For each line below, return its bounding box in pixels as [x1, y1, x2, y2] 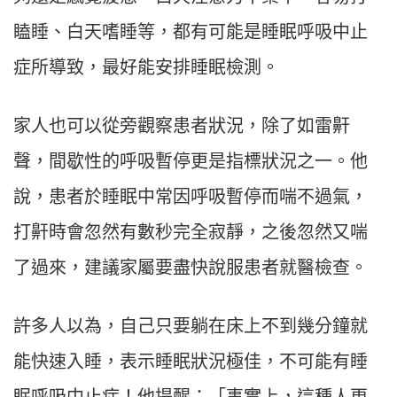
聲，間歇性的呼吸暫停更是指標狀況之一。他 [13, 152, 368, 172]
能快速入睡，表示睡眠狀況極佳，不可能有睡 [13, 352, 368, 372]
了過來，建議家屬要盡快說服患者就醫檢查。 [13, 258, 368, 278]
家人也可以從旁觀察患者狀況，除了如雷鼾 [13, 116, 350, 136]
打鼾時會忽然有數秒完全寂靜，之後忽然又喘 [13, 222, 368, 243]
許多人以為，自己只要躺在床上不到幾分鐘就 [13, 316, 368, 337]
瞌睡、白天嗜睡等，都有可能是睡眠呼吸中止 [13, 22, 368, 43]
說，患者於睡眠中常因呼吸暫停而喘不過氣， [13, 187, 368, 207]
